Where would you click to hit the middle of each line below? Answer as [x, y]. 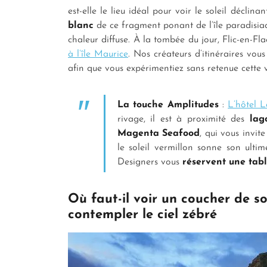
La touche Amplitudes [168, 105]
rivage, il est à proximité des [184, 119]
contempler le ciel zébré [145, 215]
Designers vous [150, 162]
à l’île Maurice [98, 54]
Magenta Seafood [159, 133]
